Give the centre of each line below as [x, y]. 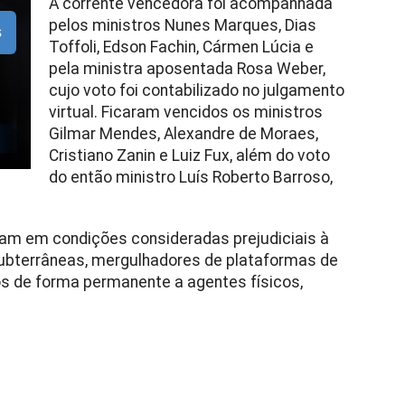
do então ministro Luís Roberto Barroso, [190, 177]
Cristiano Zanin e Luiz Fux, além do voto [189, 155]
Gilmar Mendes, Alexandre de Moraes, [183, 134]
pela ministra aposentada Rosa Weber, [187, 69]
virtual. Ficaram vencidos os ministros [185, 112]
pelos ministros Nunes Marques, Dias [182, 25]
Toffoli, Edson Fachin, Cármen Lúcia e [181, 47]
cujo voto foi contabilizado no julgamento [196, 90]
